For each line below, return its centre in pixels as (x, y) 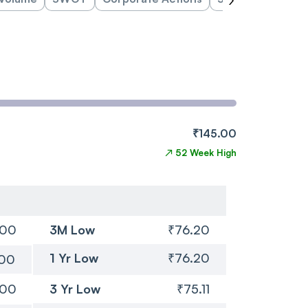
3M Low (72, 229)
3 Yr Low (75, 288)
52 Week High (206, 152)
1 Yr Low (74, 257)
